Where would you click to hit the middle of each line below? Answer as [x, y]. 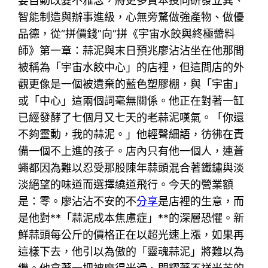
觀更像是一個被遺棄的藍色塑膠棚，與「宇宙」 [131, 84]
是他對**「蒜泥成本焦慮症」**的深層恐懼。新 [131, 218]
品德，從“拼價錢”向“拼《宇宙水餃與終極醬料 [127, 33]
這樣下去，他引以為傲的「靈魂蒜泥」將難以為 [131, 251]
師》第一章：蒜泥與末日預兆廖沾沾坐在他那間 [131, 50]
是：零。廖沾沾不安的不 [77, 201]
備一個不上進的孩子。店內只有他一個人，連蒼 [131, 151]
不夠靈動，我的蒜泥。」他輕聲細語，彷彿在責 [131, 134]
